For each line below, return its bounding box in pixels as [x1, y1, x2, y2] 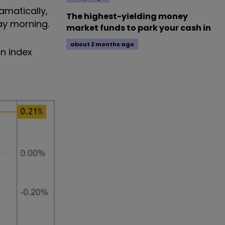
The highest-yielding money [66, 11, 188, 22]
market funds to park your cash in [66, 22, 211, 34]
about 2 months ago [70, 40, 134, 48]
